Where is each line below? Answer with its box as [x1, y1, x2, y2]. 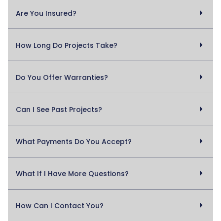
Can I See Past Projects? [16, 105, 102, 115]
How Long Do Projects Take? [16, 40, 117, 51]
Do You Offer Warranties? [16, 73, 108, 83]
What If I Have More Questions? [16, 169, 129, 179]
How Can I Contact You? [16, 201, 104, 211]
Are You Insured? [16, 8, 76, 19]
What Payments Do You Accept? [16, 137, 132, 147]
